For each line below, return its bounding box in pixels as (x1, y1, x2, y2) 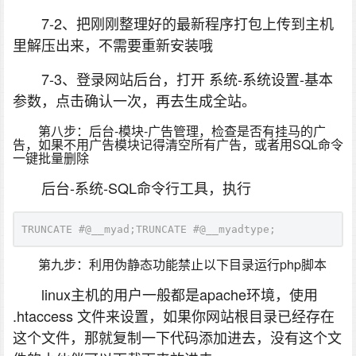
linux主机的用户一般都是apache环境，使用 (41, 284, 318, 305)
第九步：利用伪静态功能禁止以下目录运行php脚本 (38, 255, 327, 274)
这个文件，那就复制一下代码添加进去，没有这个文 (13, 327, 342, 348)
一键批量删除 (13, 149, 89, 168)
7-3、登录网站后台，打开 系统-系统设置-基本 (41, 68, 333, 90)
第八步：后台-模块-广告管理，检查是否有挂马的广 (38, 122, 326, 141)
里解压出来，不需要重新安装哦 (13, 34, 213, 56)
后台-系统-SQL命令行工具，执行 (41, 177, 251, 199)
